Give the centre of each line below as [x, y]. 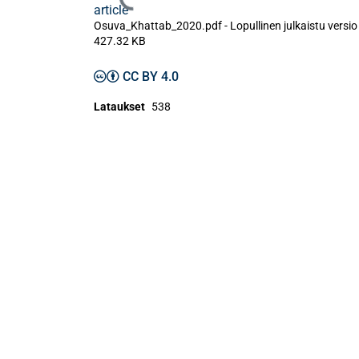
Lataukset [119, 107]
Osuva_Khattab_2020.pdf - [162, 26]
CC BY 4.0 [151, 77]
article [111, 10]
